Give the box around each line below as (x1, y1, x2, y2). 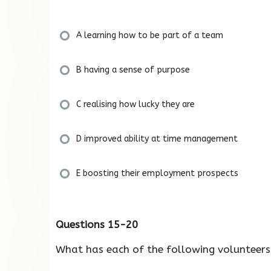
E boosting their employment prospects (76, 168, 238, 178)
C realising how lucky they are (76, 99, 195, 109)
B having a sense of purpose (76, 64, 190, 75)
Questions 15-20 (56, 218, 138, 230)
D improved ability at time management (76, 133, 238, 144)
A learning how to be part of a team (76, 30, 223, 41)
